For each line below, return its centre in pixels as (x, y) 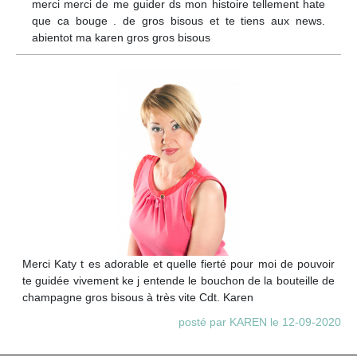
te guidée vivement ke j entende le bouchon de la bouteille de (178, 280)
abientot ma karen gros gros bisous (121, 38)
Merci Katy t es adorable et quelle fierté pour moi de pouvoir (178, 263)
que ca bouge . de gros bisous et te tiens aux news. (178, 21)
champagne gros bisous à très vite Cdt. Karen (138, 297)
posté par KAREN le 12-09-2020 (260, 322)
